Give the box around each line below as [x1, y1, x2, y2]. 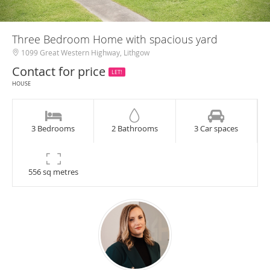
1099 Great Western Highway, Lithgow [19, 48, 149, 57]
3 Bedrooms [31, 123, 75, 134]
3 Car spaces [194, 123, 239, 134]
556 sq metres [28, 166, 79, 177]
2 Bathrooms [111, 123, 158, 134]
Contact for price [12, 63, 108, 80]
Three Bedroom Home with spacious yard [12, 32, 218, 46]
